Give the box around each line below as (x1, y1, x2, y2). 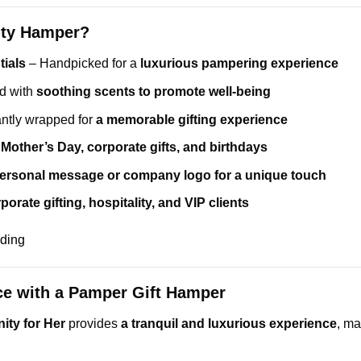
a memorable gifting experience (95, 112, 288, 127)
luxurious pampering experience (139, 56, 338, 71)
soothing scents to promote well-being (35, 84, 271, 98)
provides (65, 316, 121, 330)
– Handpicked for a (25, 56, 140, 71)
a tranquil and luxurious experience (121, 316, 337, 330)
